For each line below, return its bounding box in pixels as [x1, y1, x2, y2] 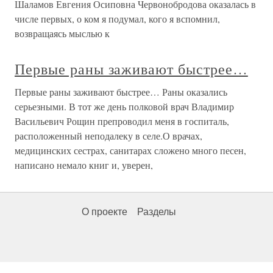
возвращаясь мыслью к [15, 27, 110, 40]
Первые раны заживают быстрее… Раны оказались [15, 85, 227, 98]
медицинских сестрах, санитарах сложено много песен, [15, 144, 246, 157]
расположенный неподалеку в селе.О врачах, [15, 129, 202, 142]
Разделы [137, 207, 176, 217]
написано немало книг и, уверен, [15, 158, 153, 171]
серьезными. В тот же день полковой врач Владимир [15, 100, 234, 113]
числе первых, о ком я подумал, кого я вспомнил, [15, 12, 220, 25]
